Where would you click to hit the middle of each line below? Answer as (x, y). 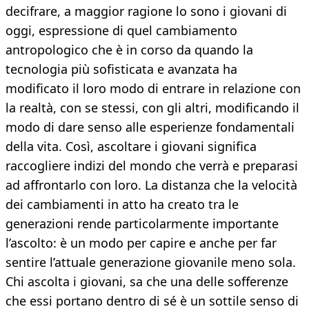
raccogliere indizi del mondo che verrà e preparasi (152, 166)
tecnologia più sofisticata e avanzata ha (121, 69)
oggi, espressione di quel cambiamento (121, 31)
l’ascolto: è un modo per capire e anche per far (141, 243)
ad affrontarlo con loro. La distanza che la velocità (151, 185)
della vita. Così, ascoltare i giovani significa (131, 147)
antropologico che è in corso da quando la (129, 50)
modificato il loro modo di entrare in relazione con (153, 89)
